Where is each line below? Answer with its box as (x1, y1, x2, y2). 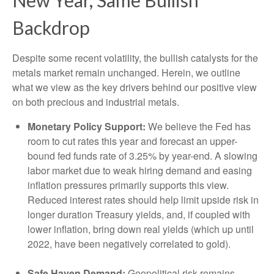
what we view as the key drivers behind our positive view (12, 80, 257, 95)
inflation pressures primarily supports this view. (28, 178, 229, 193)
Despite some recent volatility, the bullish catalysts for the (12, 51, 258, 65)
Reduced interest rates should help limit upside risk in (28, 193, 259, 207)
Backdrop (12, 17, 90, 39)
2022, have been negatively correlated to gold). (28, 237, 231, 251)
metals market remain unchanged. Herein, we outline (12, 65, 240, 80)
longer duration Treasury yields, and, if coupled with (28, 207, 250, 222)
